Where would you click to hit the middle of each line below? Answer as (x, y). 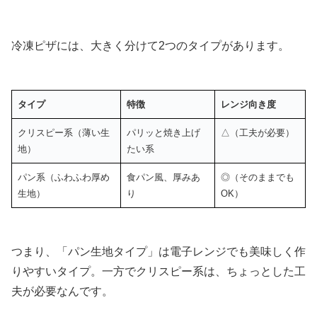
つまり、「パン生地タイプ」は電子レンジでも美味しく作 (158, 251)
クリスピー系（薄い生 (64, 132)
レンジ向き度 (248, 104)
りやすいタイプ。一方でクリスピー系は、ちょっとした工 (158, 271)
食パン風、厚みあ (163, 177)
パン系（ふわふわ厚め (64, 177)
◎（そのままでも (258, 177)
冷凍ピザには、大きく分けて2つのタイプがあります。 (150, 45)
